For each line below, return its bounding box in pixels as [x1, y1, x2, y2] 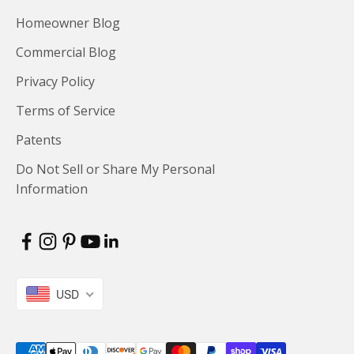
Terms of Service [16, 101, 115, 119]
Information [16, 179, 88, 198]
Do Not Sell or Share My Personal [16, 160, 215, 178]
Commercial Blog [16, 43, 116, 61]
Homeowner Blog [16, 13, 120, 32]
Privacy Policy [16, 72, 95, 90]
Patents [16, 130, 62, 149]
